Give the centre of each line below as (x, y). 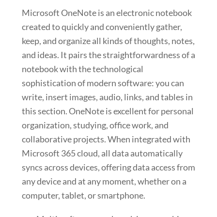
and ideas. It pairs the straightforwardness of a (108, 55)
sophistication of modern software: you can (103, 83)
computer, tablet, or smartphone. (83, 195)
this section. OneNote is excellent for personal (108, 111)
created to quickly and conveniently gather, (102, 27)
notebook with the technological (82, 69)
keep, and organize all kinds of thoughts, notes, (108, 41)
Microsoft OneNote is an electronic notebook (107, 13)
